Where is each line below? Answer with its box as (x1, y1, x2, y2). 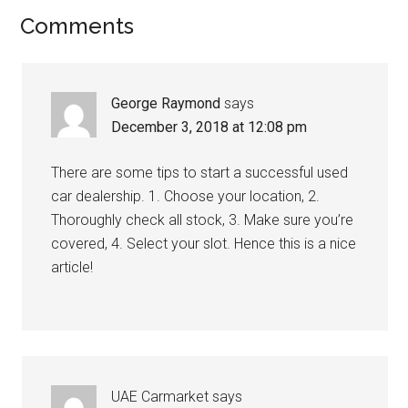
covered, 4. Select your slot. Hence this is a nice (51, 235, 357, 252)
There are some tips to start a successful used (51, 164, 349, 181)
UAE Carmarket (111, 388, 209, 405)
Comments (20, 13, 135, 39)
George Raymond (111, 95, 221, 112)
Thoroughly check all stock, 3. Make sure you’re (51, 211, 354, 229)
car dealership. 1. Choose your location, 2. (51, 188, 321, 205)
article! (51, 259, 94, 276)
